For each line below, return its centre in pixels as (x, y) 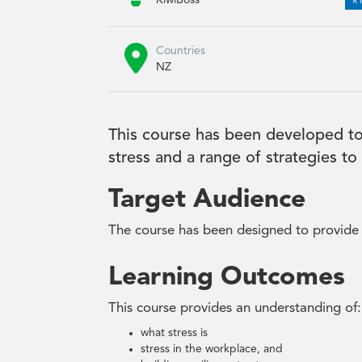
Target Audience (207, 201)
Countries (181, 51)
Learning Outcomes (227, 278)
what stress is (175, 333)
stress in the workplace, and (212, 349)
